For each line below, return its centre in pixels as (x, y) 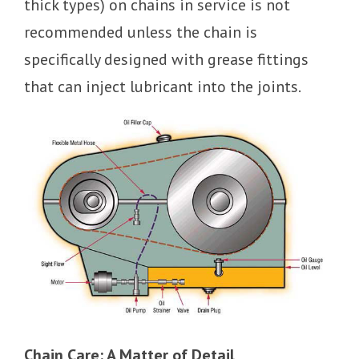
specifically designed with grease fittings (166, 59)
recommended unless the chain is (141, 32)
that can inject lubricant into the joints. (163, 86)
